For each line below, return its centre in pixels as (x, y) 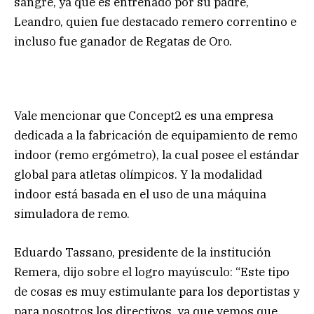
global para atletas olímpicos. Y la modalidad (138, 175)
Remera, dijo (49, 272)
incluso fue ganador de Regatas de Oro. (123, 42)
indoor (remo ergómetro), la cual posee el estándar (157, 155)
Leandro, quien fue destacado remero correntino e (155, 22)
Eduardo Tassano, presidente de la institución (143, 252)
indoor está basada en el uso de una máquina (140, 194)
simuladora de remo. (72, 214)
